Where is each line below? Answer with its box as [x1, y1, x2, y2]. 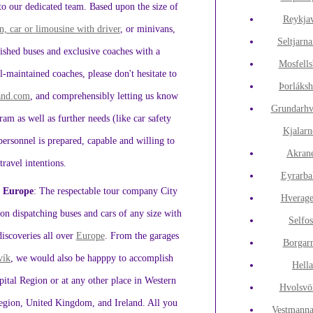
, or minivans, [119, 23, 175, 35]
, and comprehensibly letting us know [30, 90, 179, 102]
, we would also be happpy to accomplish [10, 252, 174, 263]
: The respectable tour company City [34, 184, 178, 196]
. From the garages [104, 229, 179, 241]
